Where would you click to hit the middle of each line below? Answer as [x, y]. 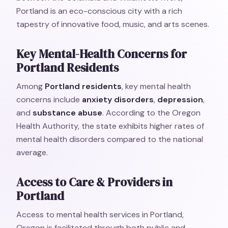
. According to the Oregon [151, 113]
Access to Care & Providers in [94, 182]
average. [32, 152]
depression [180, 99]
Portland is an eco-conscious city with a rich [99, 11]
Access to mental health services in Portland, [100, 215]
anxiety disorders [118, 99]
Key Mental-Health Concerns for [102, 54]
